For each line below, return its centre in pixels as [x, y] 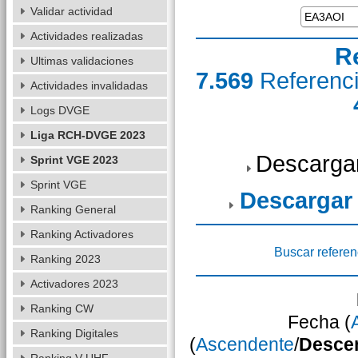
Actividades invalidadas [89, 86]
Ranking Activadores [82, 234]
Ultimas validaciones [82, 61]
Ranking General [73, 209]
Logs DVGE [60, 110]
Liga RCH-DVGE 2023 [88, 135]
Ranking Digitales [74, 333]
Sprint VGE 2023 [74, 160]
